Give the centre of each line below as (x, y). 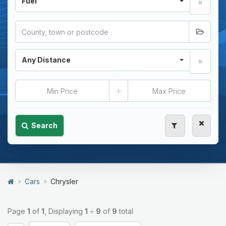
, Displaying (65, 211)
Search (44, 125)
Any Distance (46, 60)
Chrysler (64, 181)
